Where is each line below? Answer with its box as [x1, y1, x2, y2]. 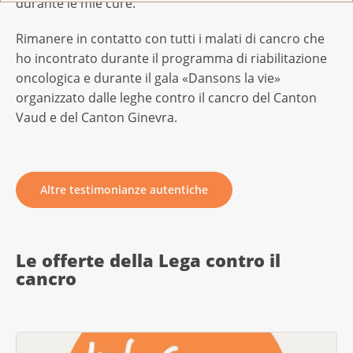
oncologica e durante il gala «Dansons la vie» [16, 69, 281, 87]
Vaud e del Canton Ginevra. [16, 109, 180, 127]
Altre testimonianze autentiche [40, 181, 208, 197]
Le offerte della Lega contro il [16, 248, 281, 273]
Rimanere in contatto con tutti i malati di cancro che [16, 30, 325, 48]
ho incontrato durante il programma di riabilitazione [16, 50, 327, 68]
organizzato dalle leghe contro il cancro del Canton [16, 89, 317, 107]
